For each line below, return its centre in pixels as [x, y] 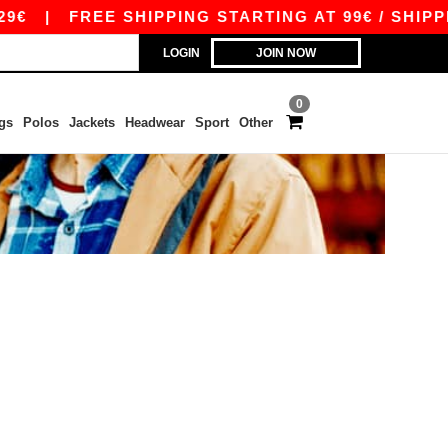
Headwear [154, 122]
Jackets [91, 122]
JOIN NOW [286, 53]
